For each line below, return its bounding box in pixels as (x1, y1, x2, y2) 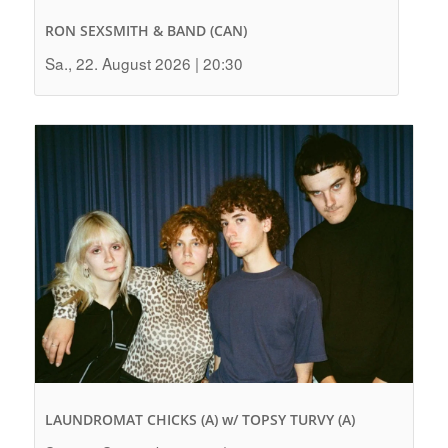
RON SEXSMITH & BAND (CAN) (44, 20, 247, 40)
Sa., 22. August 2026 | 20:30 (44, 51, 243, 74)
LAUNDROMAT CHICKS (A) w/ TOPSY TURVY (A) (44, 409, 355, 429)
